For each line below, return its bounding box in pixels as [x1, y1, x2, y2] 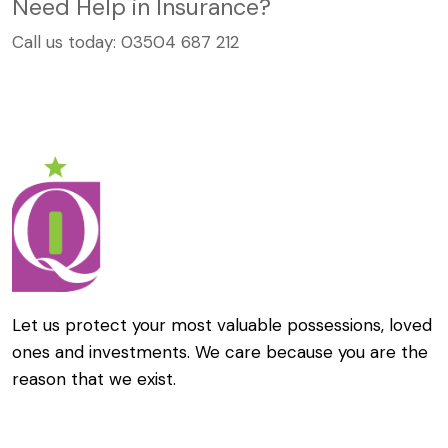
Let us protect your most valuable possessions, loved [12, 314, 432, 337]
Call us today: [12, 30, 121, 53]
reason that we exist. [12, 368, 176, 391]
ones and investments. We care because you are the [12, 341, 428, 364]
